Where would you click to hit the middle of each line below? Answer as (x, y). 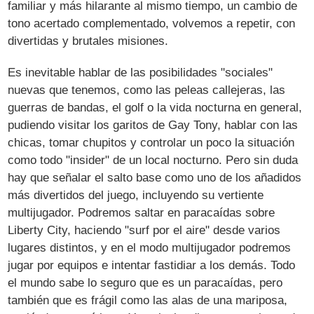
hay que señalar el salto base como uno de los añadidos (155, 178)
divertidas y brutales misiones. (88, 41)
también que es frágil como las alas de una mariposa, (148, 301)
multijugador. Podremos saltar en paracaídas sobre (142, 213)
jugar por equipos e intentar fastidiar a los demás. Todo (152, 266)
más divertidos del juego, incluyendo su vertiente (136, 196)
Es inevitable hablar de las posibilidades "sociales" (141, 73)
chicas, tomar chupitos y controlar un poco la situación (151, 143)
